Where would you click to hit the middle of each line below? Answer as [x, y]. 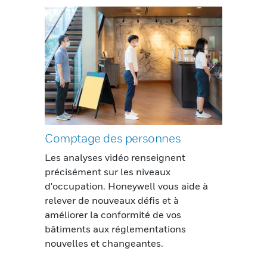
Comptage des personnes [113, 138]
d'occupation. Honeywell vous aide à [126, 186]
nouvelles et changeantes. [105, 243]
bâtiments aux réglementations [115, 229]
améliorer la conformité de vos [113, 214]
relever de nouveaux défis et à [112, 200]
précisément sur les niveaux [108, 171]
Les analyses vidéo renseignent [115, 157]
